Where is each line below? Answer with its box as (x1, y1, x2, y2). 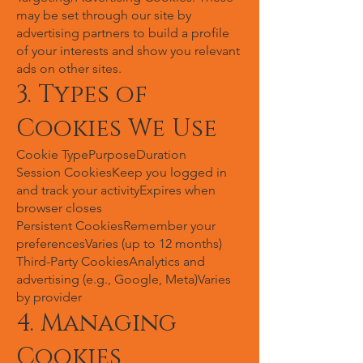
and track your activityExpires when (16, 182, 216, 198)
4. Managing (16, 307, 177, 340)
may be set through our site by (16, 7, 191, 23)
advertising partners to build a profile (16, 25, 229, 41)
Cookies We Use (16, 113, 217, 145)
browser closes (16, 200, 102, 216)
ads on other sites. (16, 61, 122, 76)
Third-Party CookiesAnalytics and (16, 254, 205, 269)
